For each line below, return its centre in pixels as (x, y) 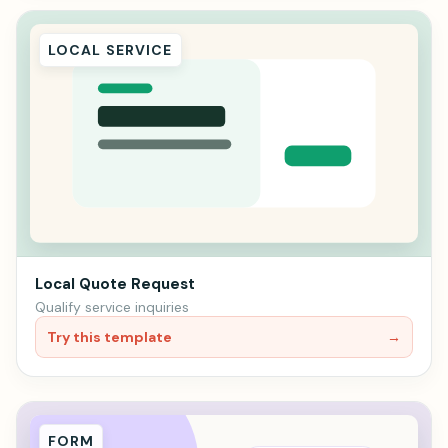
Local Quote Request (115, 283)
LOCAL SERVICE (110, 50)
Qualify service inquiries (112, 306)
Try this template (109, 336)
